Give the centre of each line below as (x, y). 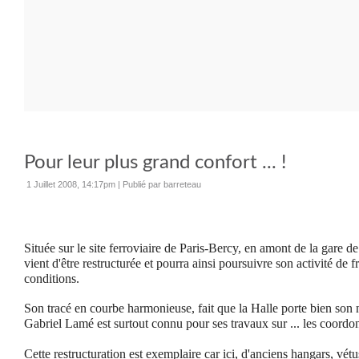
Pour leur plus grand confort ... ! (155, 163)
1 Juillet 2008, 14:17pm (71, 184)
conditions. (52, 278)
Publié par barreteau (162, 184)
